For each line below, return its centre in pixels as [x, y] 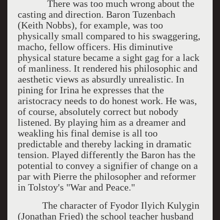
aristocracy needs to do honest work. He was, [107, 101]
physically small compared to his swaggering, [109, 36]
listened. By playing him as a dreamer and [101, 122]
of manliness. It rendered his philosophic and [107, 68]
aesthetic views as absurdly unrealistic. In [101, 79]
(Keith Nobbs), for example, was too [90, 25]
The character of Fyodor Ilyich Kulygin [108, 205]
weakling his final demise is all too [87, 133]
